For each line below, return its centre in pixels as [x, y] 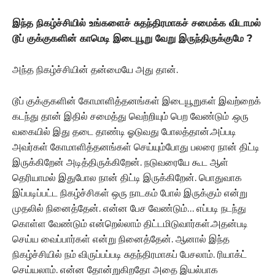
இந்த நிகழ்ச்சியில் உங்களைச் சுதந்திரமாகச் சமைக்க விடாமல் [137, 23]
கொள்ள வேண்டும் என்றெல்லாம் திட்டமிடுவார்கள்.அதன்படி [130, 223]
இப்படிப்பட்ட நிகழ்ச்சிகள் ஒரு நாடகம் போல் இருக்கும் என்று [130, 193]
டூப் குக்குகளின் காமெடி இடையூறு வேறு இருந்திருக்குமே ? [132, 38]
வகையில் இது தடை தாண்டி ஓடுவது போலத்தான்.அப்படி [124, 131]
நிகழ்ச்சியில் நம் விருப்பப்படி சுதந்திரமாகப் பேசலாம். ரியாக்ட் [130, 254]
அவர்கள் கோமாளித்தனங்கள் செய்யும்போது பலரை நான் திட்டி [136, 147]
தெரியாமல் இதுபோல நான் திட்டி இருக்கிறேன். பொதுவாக [127, 177]
